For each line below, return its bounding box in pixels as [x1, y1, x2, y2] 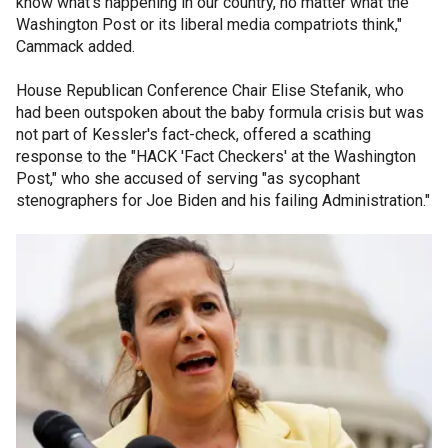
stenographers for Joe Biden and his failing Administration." [16, 190, 430, 210]
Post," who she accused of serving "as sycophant [16, 168, 360, 188]
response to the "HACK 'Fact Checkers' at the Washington [16, 146, 416, 166]
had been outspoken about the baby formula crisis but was [16, 102, 424, 122]
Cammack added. [16, 36, 139, 56]
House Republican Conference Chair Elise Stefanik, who [16, 80, 404, 100]
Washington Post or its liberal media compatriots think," [16, 14, 402, 34]
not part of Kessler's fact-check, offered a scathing [16, 124, 371, 144]
